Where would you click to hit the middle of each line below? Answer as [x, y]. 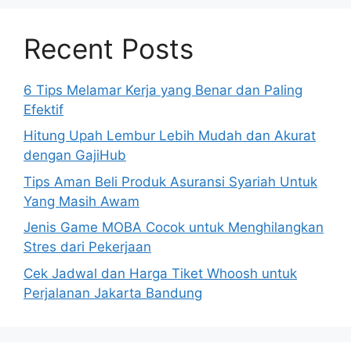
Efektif [43, 109]
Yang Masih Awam [81, 201]
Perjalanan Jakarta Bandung [113, 293]
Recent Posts [109, 48]
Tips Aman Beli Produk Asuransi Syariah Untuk [170, 181]
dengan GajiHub [75, 156]
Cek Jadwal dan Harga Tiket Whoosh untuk [160, 273]
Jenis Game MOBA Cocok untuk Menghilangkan [174, 228]
